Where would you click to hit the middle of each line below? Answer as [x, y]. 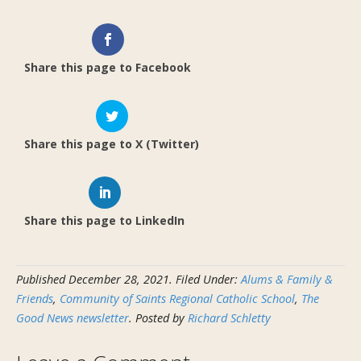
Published [42, 280]
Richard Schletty [229, 318]
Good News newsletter [73, 318]
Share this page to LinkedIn [104, 221]
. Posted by [158, 318]
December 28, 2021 [119, 280]
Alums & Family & [287, 280]
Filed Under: [208, 280]
